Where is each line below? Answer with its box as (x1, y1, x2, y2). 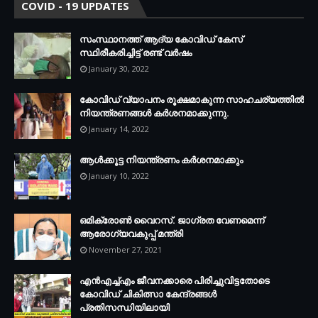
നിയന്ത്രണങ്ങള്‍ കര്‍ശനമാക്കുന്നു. (79, 106, 229, 119)
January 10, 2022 (89, 170, 149, 181)
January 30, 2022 (89, 62, 149, 74)
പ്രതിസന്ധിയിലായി (79, 300, 170, 314)
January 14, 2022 (89, 123, 149, 134)
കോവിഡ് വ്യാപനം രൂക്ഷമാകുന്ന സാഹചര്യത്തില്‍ (79, 92, 304, 106)
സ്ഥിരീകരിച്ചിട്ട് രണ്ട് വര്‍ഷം (79, 45, 192, 59)
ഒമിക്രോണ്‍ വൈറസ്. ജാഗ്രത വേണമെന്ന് (79, 213, 264, 226)
